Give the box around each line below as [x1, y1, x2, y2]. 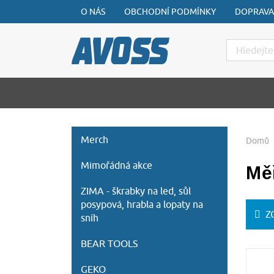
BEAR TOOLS [81, 237, 138, 249]
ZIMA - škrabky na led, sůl [81, 185, 191, 196]
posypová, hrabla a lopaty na [81, 198, 203, 210]
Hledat [226, 40, 254, 52]
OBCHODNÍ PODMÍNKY [124, 7, 216, 17]
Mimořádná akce [81, 159, 152, 171]
